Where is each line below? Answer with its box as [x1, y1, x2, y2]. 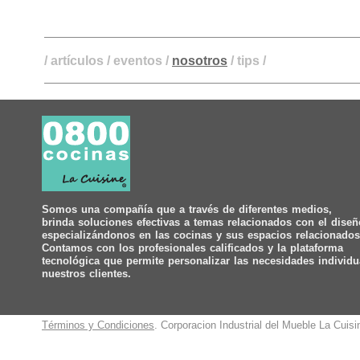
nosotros [172, 54, 227, 67]
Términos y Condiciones [42, 319, 154, 331]
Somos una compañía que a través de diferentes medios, [42, 203, 332, 215]
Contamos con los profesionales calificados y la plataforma [42, 242, 343, 254]
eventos [113, 54, 162, 67]
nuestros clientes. [42, 268, 131, 280]
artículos [51, 54, 104, 67]
